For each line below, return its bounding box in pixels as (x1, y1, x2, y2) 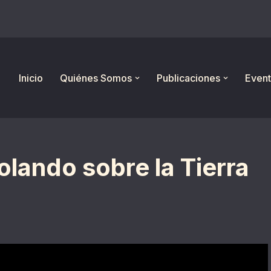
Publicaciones (157, 71, 220, 84)
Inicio (19, 71, 43, 84)
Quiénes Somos (60, 71, 132, 84)
